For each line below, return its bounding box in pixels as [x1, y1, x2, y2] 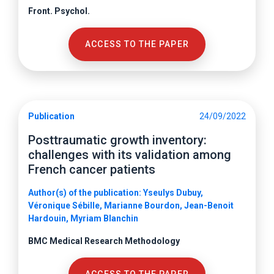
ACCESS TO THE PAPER [85, 39, 189, 49]
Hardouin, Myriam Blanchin [28, 213, 138, 223]
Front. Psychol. [28, 6, 90, 16]
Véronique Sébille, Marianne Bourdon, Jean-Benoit [28, 201, 234, 210]
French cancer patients [28, 162, 155, 177]
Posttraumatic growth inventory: [28, 133, 207, 147]
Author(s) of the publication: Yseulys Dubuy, [28, 188, 203, 198]
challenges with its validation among [28, 147, 231, 162]
